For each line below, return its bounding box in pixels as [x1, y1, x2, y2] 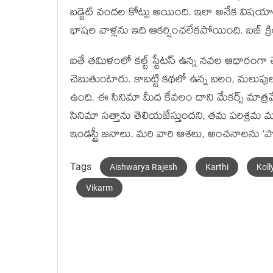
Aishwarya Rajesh [110, 162, 177, 172]
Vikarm [86, 183, 113, 193]
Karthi [205, 162, 229, 172]
